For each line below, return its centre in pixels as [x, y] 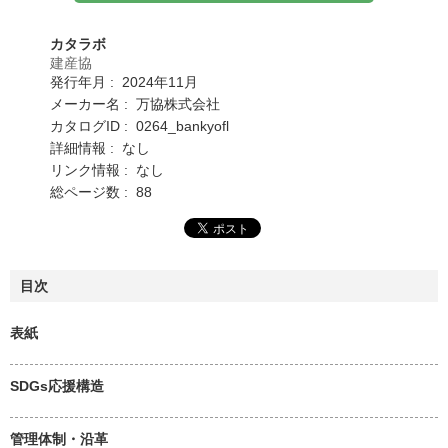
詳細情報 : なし [100, 147]
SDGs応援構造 [57, 385]
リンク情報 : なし [107, 169]
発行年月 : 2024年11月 [124, 81]
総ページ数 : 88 [101, 191]
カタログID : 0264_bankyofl [139, 125]
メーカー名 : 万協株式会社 [135, 103]
